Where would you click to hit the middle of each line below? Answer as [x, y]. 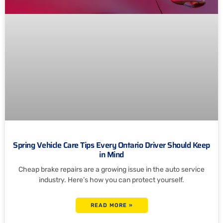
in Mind [111, 155]
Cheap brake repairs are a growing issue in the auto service [111, 170]
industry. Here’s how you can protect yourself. [111, 180]
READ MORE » [111, 206]
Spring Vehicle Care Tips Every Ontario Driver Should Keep [111, 145]
